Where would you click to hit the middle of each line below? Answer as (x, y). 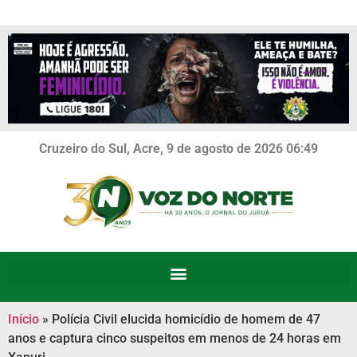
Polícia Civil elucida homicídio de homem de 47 (186, 319)
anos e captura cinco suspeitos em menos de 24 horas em (175, 338)
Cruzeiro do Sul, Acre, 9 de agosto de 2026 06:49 (178, 148)
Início (24, 319)
